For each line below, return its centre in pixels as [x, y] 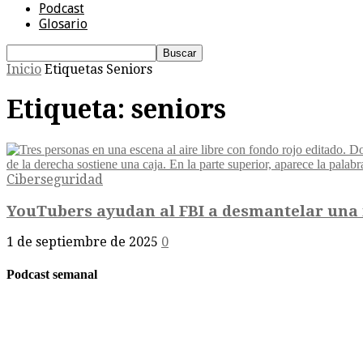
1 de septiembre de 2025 [82, 242]
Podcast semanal [52, 274]
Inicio [24, 69]
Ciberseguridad [55, 179]
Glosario [63, 24]
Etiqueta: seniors [116, 110]
